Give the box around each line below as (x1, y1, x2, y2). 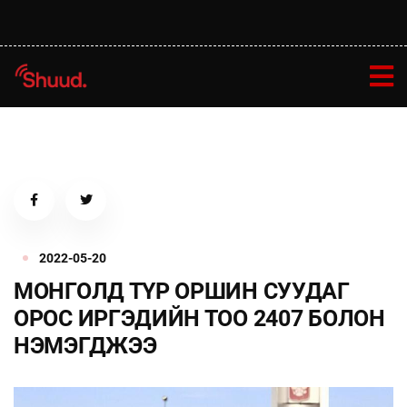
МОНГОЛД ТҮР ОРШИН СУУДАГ (14, 277, 350, 304)
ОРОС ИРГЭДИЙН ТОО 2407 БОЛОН (14, 304, 385, 332)
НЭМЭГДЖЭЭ (14, 332, 157, 359)
